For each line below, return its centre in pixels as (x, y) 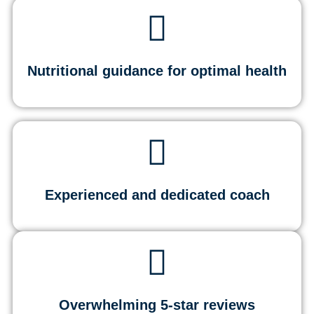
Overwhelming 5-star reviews (157, 305)
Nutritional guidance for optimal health (157, 70)
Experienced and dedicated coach (157, 194)
